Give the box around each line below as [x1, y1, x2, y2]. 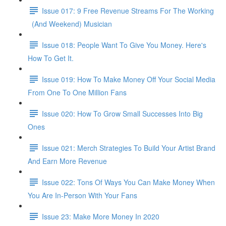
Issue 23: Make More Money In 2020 [42, 211, 159, 221]
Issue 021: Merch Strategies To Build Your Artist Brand [42, 142, 215, 153]
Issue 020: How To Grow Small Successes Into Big [42, 108, 203, 119]
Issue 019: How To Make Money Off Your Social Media [42, 74, 215, 84]
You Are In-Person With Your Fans [28, 190, 137, 200]
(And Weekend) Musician [28, 19, 112, 29]
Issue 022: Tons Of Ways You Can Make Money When [42, 177, 215, 187]
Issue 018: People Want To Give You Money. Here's [42, 39, 206, 50]
